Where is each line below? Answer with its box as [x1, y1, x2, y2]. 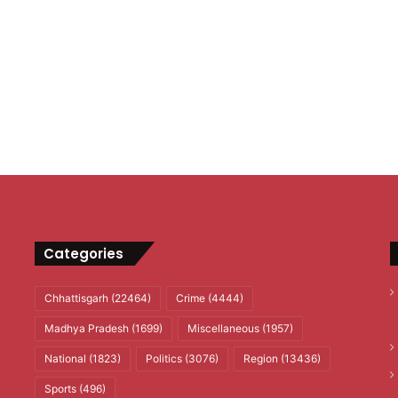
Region [243, 351, 278, 365]
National [44, 351, 86, 365]
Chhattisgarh [44, 291, 108, 305]
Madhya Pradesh [44, 321, 129, 335]
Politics [145, 351, 182, 365]
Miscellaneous [187, 321, 259, 335]
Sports [44, 381, 76, 395]
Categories [43, 243, 123, 263]
